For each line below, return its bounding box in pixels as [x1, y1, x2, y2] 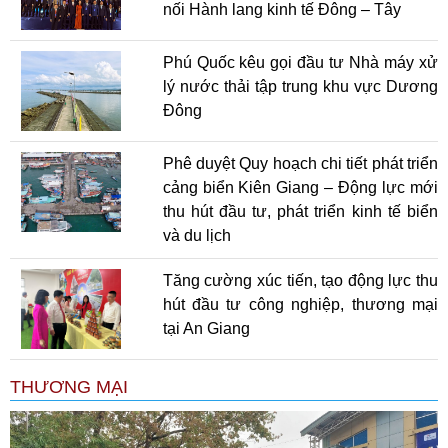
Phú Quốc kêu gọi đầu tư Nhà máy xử [162, 53, 438, 71]
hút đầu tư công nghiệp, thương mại [162, 295, 438, 313]
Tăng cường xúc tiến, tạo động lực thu [162, 271, 438, 289]
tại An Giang [162, 319, 250, 337]
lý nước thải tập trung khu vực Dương [162, 77, 438, 95]
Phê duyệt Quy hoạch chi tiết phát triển [162, 154, 438, 172]
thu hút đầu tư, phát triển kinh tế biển [162, 202, 438, 220]
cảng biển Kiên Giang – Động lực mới [162, 178, 438, 196]
